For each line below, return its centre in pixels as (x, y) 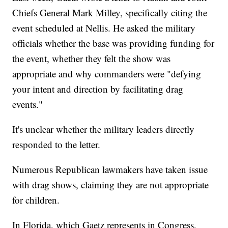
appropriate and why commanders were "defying (107, 74)
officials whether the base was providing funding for (113, 43)
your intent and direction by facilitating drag (98, 89)
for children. (38, 200)
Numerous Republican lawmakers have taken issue (110, 169)
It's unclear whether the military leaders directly (104, 129)
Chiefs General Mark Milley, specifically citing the (110, 13)
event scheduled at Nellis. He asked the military (104, 28)
